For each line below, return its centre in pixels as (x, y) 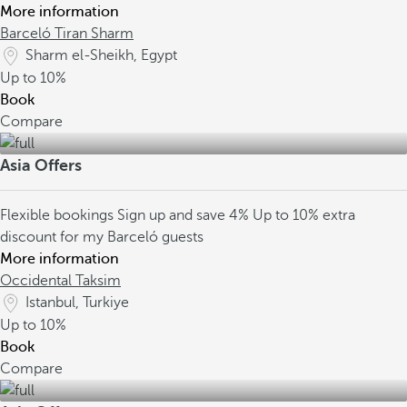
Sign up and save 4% (185, 215)
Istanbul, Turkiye (77, 303)
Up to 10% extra (304, 215)
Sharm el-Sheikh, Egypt (101, 55)
